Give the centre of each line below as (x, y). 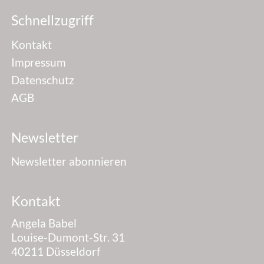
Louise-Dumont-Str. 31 (68, 237)
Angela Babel (44, 223)
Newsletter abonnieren (69, 161)
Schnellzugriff (52, 20)
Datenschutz (43, 80)
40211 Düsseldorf (56, 252)
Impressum (39, 62)
